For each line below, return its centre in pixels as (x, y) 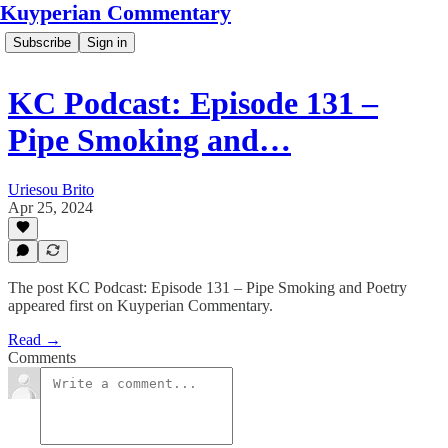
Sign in (107, 42)
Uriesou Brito (51, 189)
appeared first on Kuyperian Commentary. (140, 305)
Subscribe (42, 42)
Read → (34, 339)
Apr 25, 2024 (50, 207)
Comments (42, 357)
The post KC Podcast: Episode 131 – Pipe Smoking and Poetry (207, 287)
